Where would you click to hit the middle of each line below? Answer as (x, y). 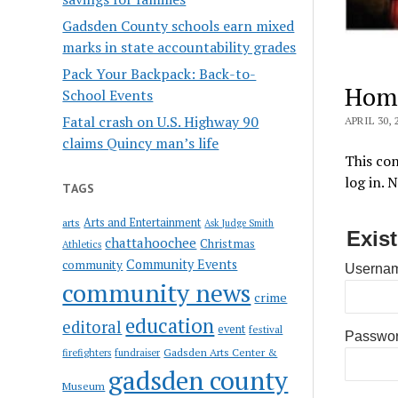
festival (266, 329)
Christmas (228, 243)
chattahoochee (151, 242)
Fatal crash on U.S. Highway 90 (161, 121)
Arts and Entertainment (143, 222)
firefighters (87, 352)
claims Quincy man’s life (141, 143)
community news (157, 292)
